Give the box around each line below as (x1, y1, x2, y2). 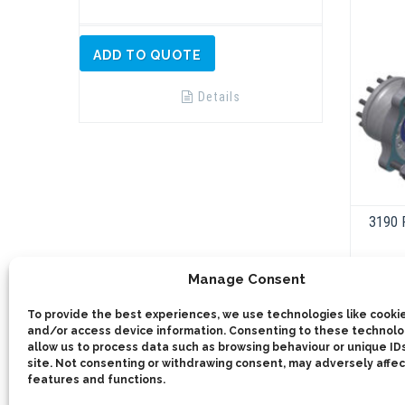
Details (197, 89, 240, 105)
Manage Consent (187, 270, 306, 287)
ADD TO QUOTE (93, 48, 202, 63)
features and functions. (27, 373, 165, 386)
